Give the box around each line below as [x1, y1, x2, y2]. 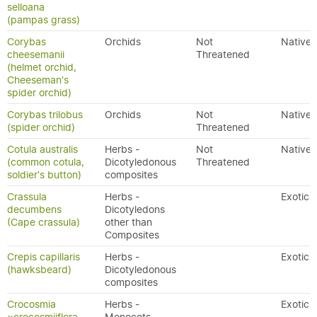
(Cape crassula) [7, 216, 80, 229]
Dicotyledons [105, 203, 165, 216]
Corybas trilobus [7, 108, 83, 121]
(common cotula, [7, 156, 84, 168]
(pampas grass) [7, 13, 80, 26]
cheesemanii [7, 48, 64, 61]
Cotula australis [7, 143, 78, 156]
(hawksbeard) [7, 263, 71, 276]
